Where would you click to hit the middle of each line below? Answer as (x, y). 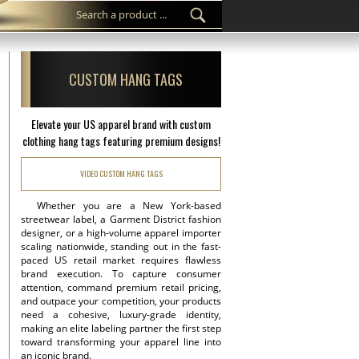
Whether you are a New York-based (129, 206)
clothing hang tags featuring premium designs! (121, 141)
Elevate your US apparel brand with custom (121, 124)
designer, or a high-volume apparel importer (121, 233)
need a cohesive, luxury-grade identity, (121, 315)
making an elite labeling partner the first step (121, 328)
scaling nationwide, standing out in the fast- (121, 246)
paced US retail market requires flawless (121, 260)
